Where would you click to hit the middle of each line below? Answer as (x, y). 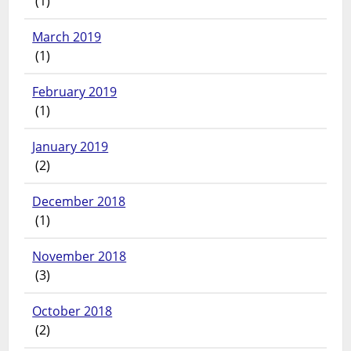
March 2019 (67, 37)
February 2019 (75, 92)
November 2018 (80, 257)
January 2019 (71, 147)
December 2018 (79, 202)
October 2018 (72, 311)
